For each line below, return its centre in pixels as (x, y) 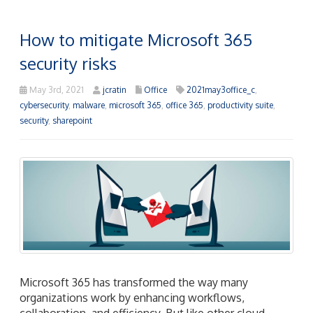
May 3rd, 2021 (56, 90)
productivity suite (240, 105)
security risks (68, 64)
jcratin (115, 90)
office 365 (184, 105)
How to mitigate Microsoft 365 (136, 40)
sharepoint (72, 121)
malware (89, 105)
